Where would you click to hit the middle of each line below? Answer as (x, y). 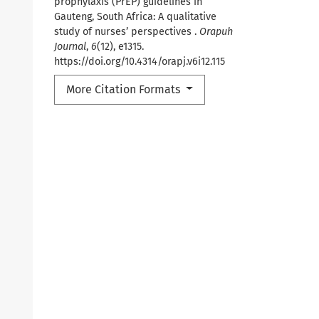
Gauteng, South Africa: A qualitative (135, 16)
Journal (70, 46)
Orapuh (216, 31)
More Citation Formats (125, 89)
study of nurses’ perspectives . (127, 31)
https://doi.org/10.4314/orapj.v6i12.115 (140, 61)
